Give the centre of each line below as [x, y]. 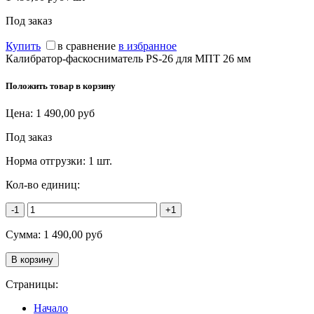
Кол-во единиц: [43, 185]
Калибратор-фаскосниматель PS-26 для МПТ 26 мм [128, 58]
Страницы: [32, 285]
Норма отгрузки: [47, 161]
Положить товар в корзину [61, 86]
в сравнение [87, 46]
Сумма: [25, 235]
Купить [23, 46]
